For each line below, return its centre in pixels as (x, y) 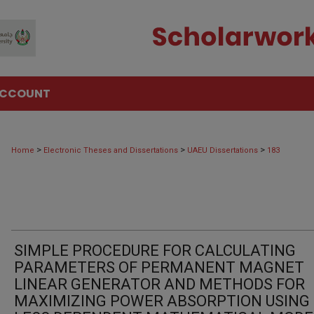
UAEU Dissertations (223, 150)
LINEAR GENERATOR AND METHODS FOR (159, 284)
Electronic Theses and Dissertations (111, 150)
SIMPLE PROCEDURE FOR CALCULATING (155, 251)
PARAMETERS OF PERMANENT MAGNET (159, 267)
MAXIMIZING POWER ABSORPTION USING (162, 301)
